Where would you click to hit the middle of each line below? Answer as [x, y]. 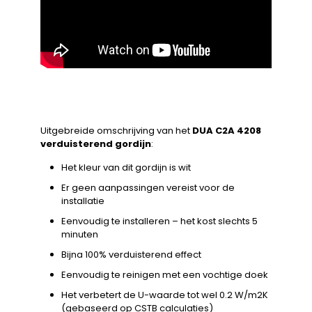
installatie [83, 201]
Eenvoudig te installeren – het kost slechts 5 [159, 221]
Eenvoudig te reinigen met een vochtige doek [165, 274]
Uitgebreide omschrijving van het [116, 130]
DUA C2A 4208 [227, 130]
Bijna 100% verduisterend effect [131, 254]
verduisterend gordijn [96, 143]
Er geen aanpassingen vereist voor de [148, 187]
